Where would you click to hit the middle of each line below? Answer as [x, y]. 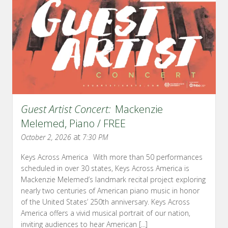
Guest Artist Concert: [66, 109]
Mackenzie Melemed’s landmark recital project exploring [113, 179]
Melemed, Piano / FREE [73, 123]
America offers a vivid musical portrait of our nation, [106, 213]
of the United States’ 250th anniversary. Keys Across [105, 202]
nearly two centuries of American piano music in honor [110, 190]
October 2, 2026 [46, 137]
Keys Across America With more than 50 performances [112, 157]
